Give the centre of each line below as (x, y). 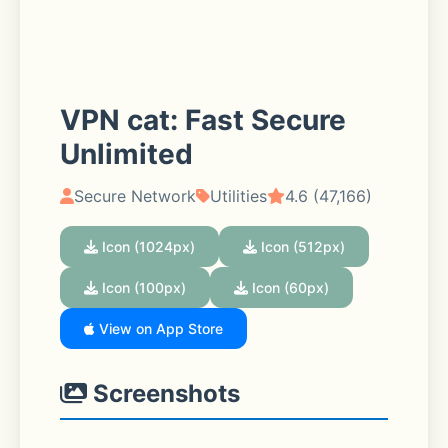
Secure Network (135, 196)
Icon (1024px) (146, 246)
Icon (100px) (142, 287)
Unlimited (126, 154)
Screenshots (163, 393)
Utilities (238, 196)
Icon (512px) (301, 246)
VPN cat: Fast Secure (203, 120)
